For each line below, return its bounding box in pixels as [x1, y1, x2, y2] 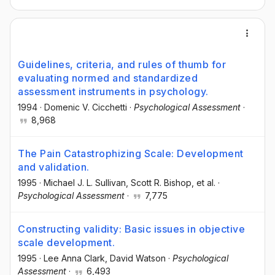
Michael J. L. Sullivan [44, 177, 126, 188]
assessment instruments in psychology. [18, 85, 209, 98]
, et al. [192, 177, 215, 188]
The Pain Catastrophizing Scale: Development [18, 147, 244, 160]
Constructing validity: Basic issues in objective [18, 223, 245, 236]
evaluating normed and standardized [18, 72, 198, 84]
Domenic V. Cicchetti [44, 102, 127, 112]
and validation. [18, 161, 90, 174]
